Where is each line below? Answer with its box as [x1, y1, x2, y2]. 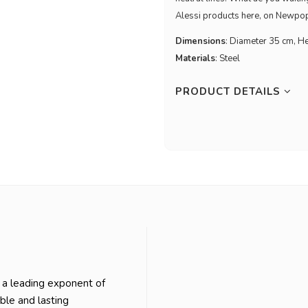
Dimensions [175, 34, 225, 47]
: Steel [215, 52, 240, 65]
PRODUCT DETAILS [175, 84, 284, 98]
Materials [175, 52, 215, 65]
